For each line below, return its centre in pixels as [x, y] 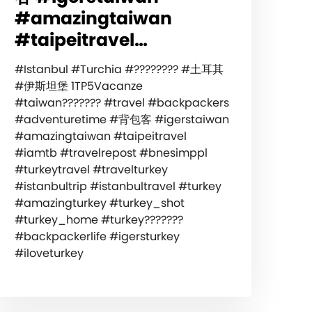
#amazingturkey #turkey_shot [99, 203]
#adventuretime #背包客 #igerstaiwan [122, 119]
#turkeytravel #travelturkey [91, 169]
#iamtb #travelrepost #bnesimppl [111, 153]
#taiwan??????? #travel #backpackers [122, 102]
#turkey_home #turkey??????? [99, 219]
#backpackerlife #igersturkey [97, 236]
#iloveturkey [49, 253]
